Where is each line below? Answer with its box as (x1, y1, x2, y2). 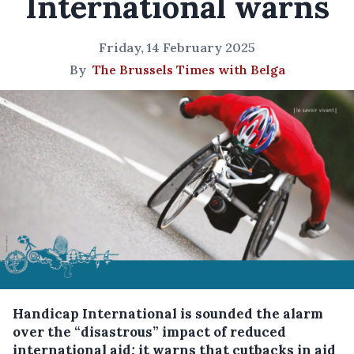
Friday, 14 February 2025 (99, 40, 255, 55)
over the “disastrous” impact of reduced (13, 323, 286, 341)
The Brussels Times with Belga (92, 62, 285, 77)
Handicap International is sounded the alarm (13, 305, 323, 322)
